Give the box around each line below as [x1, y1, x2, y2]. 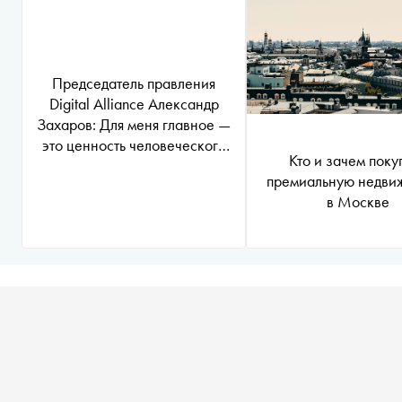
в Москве [327, 191, 389, 212]
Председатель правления [52, 73, 215, 93]
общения [105, 155, 162, 176]
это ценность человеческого [41, 135, 226, 155]
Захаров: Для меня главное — [37, 114, 231, 135]
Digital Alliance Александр [48, 93, 219, 114]
